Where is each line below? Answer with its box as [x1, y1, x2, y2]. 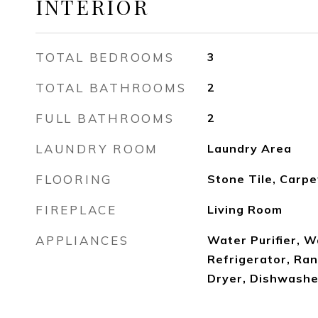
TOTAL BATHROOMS [35, 80, 187, 95]
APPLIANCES [35, 233, 129, 248]
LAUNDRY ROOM [35, 141, 158, 156]
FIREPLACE [35, 202, 117, 217]
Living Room [207, 202, 283, 216]
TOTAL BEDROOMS [35, 50, 175, 65]
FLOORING [35, 172, 112, 187]
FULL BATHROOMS [35, 111, 175, 126]
